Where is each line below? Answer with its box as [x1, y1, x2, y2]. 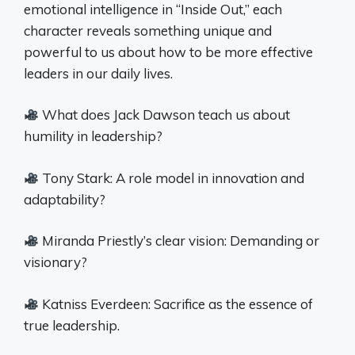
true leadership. [24, 316, 120, 334]
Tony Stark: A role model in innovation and [39, 169, 305, 186]
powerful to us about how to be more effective [24, 43, 313, 60]
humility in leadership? [24, 128, 162, 145]
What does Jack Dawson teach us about [39, 106, 291, 124]
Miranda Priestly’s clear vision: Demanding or [39, 232, 320, 250]
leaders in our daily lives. [24, 64, 173, 82]
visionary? [24, 254, 87, 271]
